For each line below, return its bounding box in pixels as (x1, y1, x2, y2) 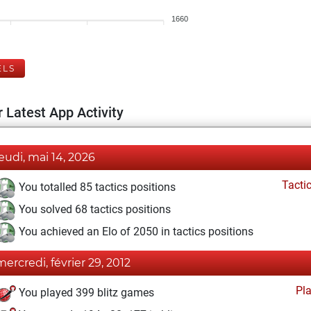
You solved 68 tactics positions (16, 203, 171, 217)
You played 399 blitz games (16, 286, 154, 300)
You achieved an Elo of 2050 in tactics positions (16, 225, 253, 239)
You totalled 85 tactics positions (16, 180, 176, 194)
